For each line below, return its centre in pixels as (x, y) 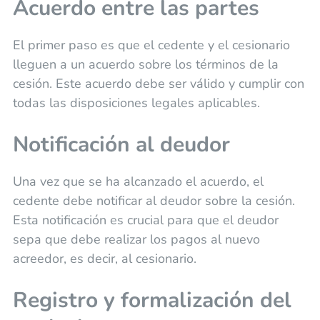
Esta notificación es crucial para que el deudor (145, 220)
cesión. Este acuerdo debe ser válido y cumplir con (158, 83)
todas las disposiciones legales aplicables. (136, 102)
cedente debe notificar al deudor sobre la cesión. (154, 200)
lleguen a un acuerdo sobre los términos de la (145, 64)
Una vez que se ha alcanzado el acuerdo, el (138, 181)
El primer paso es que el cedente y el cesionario (151, 45)
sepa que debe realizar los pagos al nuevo (136, 239)
